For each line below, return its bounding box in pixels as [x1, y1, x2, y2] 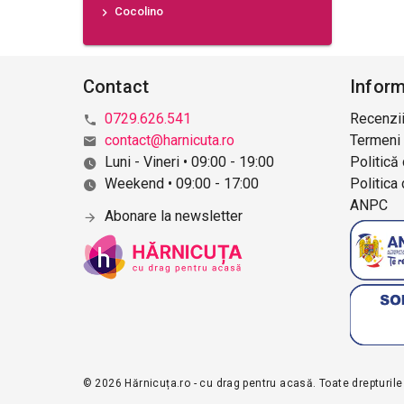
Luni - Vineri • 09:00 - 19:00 [104, 152, 274, 170]
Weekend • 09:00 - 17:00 [104, 174, 259, 192]
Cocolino [111, 5, 163, 19]
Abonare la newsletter [104, 207, 243, 225]
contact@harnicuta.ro [104, 131, 234, 149]
